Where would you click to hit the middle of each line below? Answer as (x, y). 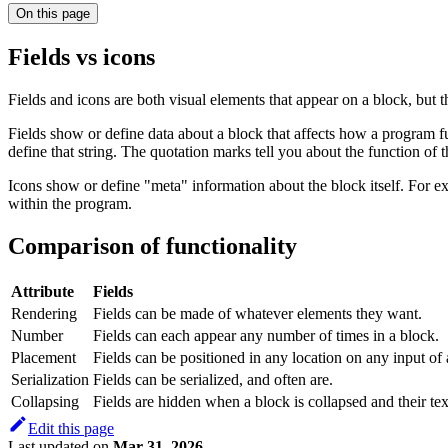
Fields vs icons (81, 56)
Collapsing (45, 401)
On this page (53, 13)
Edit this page (71, 428)
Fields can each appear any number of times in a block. (266, 335)
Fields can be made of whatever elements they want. (257, 313)
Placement (43, 357)
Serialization (50, 379)
